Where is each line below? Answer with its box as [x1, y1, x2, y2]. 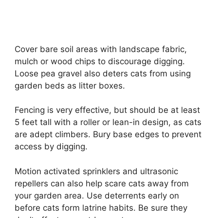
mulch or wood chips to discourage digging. [15, 56, 185, 66]
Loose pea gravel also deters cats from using [15, 68, 191, 78]
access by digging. [15, 142, 88, 152]
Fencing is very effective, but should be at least [15, 105, 200, 115]
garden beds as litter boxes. [15, 80, 125, 91]
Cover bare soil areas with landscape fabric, [15, 44, 187, 54]
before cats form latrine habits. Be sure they [15, 202, 187, 213]
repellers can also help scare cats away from [15, 178, 189, 188]
